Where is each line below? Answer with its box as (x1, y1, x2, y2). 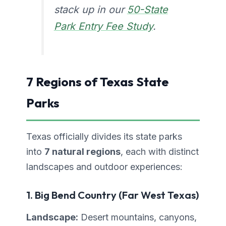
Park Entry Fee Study (53, 20, 153, 33)
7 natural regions (44, 146, 121, 157)
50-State (127, 4, 168, 16)
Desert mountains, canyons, (78, 212, 197, 223)
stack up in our (53, 4, 127, 16)
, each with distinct (121, 146, 199, 157)
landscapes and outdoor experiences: (26, 161, 183, 173)
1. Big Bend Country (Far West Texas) (26, 189, 199, 202)
